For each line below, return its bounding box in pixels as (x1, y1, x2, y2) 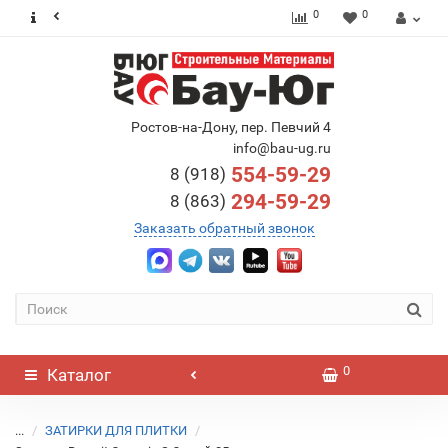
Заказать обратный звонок (133, 220, 315, 236)
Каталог (47, 365, 111, 385)
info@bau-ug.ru (232, 140, 331, 156)
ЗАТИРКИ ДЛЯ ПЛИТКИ (45, 423, 187, 438)
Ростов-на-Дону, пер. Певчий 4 (130, 119, 331, 135)
